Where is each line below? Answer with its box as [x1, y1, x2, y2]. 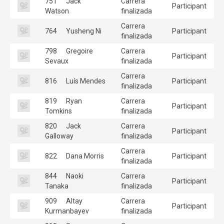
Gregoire [64, 46, 93, 55]
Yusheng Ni [64, 26, 101, 35]
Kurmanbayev [45, 206, 89, 215]
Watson [45, 6, 69, 15]
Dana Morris [64, 151, 104, 160]
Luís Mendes [64, 76, 105, 85]
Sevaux [45, 56, 68, 65]
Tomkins [45, 106, 72, 115]
